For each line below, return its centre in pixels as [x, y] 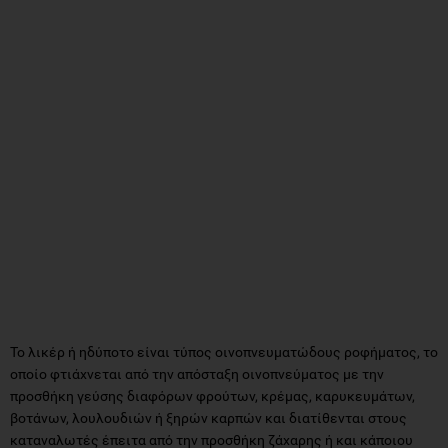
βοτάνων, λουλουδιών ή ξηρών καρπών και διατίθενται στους [208, 417]
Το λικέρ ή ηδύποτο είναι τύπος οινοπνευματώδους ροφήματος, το [224, 351]
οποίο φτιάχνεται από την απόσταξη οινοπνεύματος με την [197, 373]
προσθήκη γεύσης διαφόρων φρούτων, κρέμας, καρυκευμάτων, [212, 395]
